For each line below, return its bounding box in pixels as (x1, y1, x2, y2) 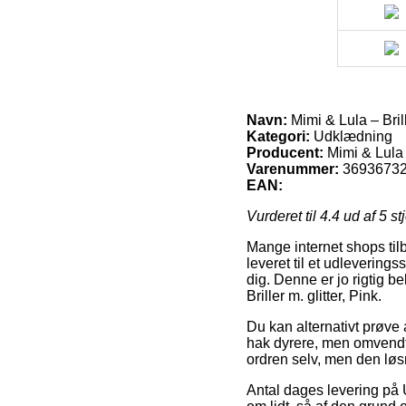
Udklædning (310, 129, 392, 145)
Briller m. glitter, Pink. (246, 288, 382, 304)
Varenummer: (246, 161, 339, 178)
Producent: (246, 145, 324, 161)
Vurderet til (246, 208, 320, 225)
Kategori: (246, 129, 310, 145)
